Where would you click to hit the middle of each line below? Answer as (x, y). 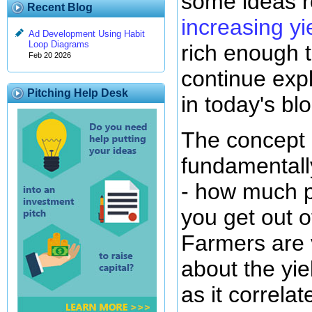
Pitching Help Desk (78, 93)
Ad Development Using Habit (87, 34)
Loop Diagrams (59, 45)
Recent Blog (60, 7)
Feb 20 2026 (50, 55)
